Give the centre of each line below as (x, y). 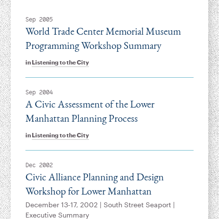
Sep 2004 (39, 93)
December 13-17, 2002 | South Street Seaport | (100, 205)
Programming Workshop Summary (93, 45)
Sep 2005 (39, 20)
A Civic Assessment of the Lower (90, 104)
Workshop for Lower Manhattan (88, 191)
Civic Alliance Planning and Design (94, 177)
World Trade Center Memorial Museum (103, 31)
